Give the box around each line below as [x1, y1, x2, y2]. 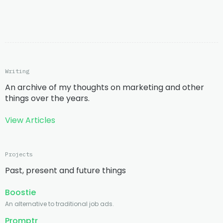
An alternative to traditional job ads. [5, 200, 114, 209]
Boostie [5, 187, 36, 199]
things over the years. [5, 93, 90, 105]
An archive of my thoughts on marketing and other [5, 82, 204, 94]
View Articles [5, 114, 55, 126]
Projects [5, 150, 33, 158]
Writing [5, 67, 29, 75]
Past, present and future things [5, 165, 126, 177]
